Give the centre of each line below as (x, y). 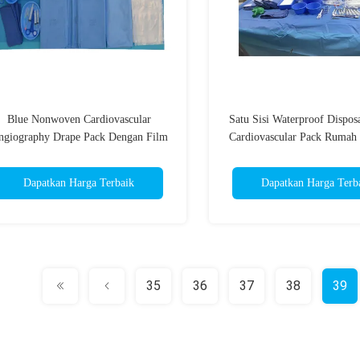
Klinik (317, 155)
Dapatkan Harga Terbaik (79, 183)
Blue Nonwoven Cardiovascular (79, 119)
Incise (79, 155)
